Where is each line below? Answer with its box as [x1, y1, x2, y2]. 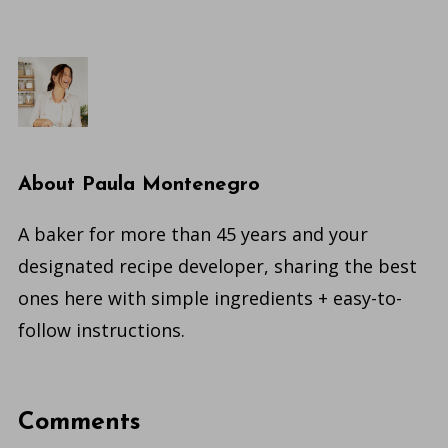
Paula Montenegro [81, 175, 260, 196]
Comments [17, 410, 141, 436]
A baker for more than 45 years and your [17, 222, 368, 247]
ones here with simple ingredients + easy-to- [17, 286, 402, 311]
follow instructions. [17, 318, 185, 343]
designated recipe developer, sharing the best [17, 254, 417, 279]
